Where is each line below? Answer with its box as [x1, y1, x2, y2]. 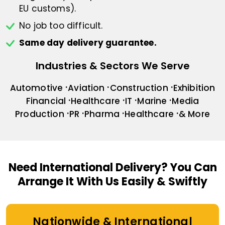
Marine [137, 95, 167, 107]
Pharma [84, 108, 120, 121]
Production [15, 108, 64, 121]
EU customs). [19, 3, 76, 15]
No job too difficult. [19, 20, 103, 32]
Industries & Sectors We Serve [35, 59, 190, 73]
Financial [26, 95, 66, 107]
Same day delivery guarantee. [19, 37, 157, 49]
